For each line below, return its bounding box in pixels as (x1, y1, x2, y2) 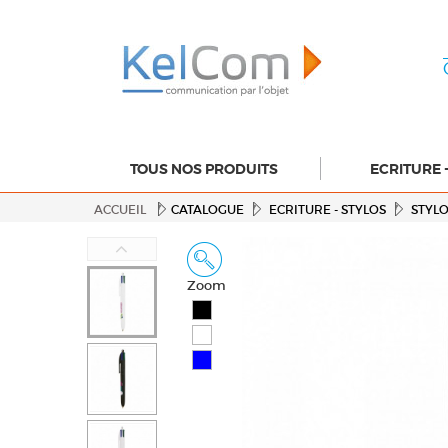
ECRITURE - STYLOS (269, 202, 386, 217)
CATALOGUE (171, 202, 244, 217)
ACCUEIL (94, 202, 146, 217)
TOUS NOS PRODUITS (130, 159, 278, 178)
